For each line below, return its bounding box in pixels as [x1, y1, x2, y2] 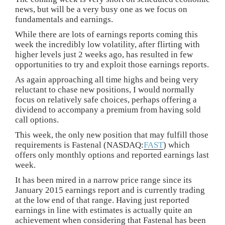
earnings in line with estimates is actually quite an [15, 205, 192, 215]
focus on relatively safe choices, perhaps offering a [15, 95, 197, 104]
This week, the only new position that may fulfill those [15, 130, 208, 140]
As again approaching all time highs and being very [15, 75, 198, 84]
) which [163, 140, 190, 150]
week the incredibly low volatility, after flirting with [15, 40, 200, 49]
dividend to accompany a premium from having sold [15, 105, 201, 115]
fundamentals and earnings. [15, 15, 113, 24]
